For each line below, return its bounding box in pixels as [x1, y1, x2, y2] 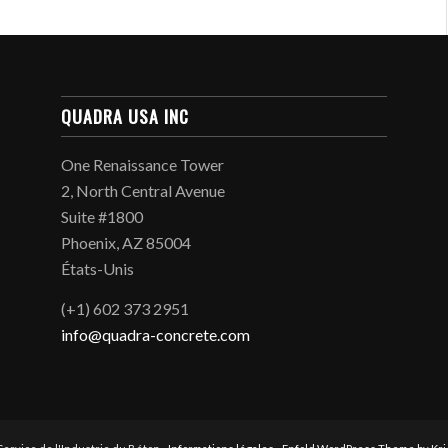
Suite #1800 [61, 207, 144, 227]
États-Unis [61, 259, 135, 279]
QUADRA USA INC [61, 103, 190, 130]
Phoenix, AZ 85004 [61, 233, 192, 253]
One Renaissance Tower [61, 155, 225, 175]
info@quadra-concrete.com [61, 324, 251, 344]
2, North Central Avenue [61, 181, 226, 201]
